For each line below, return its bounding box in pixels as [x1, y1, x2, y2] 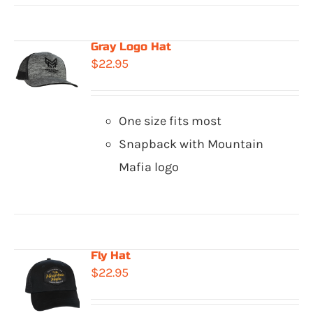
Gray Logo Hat [91, 40, 172, 53]
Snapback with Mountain [119, 136, 264, 152]
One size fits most [119, 113, 222, 129]
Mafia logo [119, 159, 180, 175]
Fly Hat [91, 249, 131, 262]
